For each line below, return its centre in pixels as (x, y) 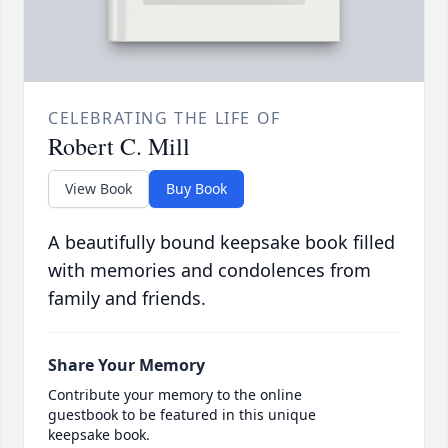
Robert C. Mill (119, 146)
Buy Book (196, 189)
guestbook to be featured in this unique (182, 415)
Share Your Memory (126, 365)
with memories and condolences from (209, 270)
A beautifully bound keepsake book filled (221, 242)
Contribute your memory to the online (175, 395)
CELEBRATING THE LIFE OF (164, 118)
